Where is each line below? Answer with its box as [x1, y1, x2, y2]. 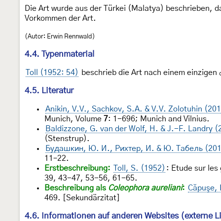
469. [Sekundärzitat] [44, 193, 120, 202]
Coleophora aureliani [108, 184, 182, 192]
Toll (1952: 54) [26, 68, 78, 76]
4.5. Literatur [25, 86, 74, 95]
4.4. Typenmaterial [25, 49, 94, 58]
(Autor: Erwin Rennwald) [25, 33, 95, 40]
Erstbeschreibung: [44, 164, 110, 172]
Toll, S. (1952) [113, 164, 165, 172]
